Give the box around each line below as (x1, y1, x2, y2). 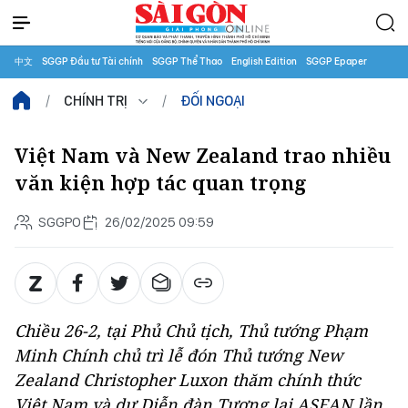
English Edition (231, 56, 297, 67)
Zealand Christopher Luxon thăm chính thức (15, 369, 361, 391)
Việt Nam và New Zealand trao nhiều (15, 142, 391, 168)
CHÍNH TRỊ (64, 92, 127, 109)
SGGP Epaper (306, 56, 367, 67)
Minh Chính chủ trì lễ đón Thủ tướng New (15, 344, 343, 366)
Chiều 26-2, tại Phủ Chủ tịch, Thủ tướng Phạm (15, 320, 368, 342)
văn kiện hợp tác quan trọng (15, 169, 307, 196)
